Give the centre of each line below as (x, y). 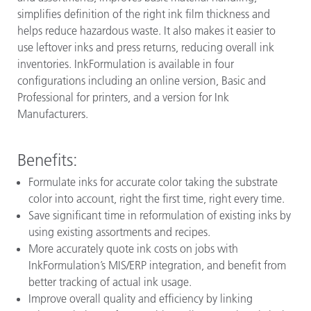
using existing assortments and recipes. (119, 232)
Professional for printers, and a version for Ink (123, 97)
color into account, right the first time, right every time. (157, 198)
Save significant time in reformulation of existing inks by (160, 215)
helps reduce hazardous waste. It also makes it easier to (146, 31)
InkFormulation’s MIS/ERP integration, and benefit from (157, 265)
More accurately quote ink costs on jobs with (133, 248)
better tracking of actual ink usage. (110, 281)
